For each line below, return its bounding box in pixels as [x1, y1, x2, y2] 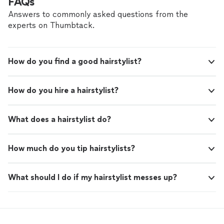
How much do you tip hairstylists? [8, 143, 135, 153]
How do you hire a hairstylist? [8, 85, 118, 95]
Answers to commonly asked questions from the [8, 9, 188, 19]
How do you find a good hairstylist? [8, 56, 141, 66]
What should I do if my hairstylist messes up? [8, 172, 177, 182]
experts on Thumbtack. [8, 20, 94, 30]
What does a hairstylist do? [8, 114, 111, 124]
